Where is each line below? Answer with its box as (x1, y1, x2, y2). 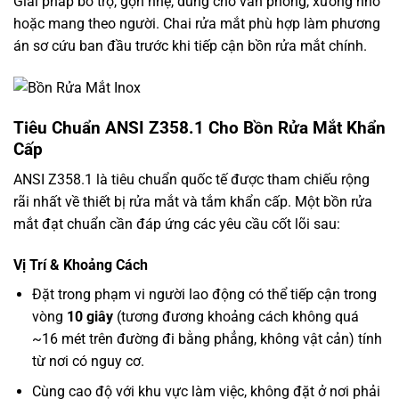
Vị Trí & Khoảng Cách (13, 256, 148, 273)
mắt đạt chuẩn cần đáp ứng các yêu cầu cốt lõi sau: (13, 216, 340, 233)
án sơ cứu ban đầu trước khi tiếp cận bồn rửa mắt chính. (13, 37, 367, 54)
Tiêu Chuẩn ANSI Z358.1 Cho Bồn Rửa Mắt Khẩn (13, 117, 386, 138)
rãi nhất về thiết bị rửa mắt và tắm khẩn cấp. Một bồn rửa (13, 193, 372, 211)
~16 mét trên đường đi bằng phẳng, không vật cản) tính (31, 330, 382, 347)
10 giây (66, 307, 113, 325)
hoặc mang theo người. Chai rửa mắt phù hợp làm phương (13, 14, 380, 32)
